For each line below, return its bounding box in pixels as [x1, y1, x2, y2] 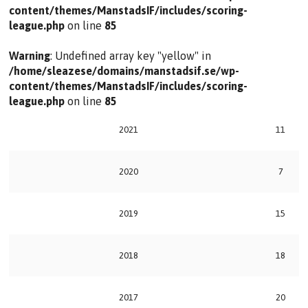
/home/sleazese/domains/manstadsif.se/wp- [9, 65, 240, 78]
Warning [9, 49, 51, 63]
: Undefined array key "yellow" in [50, 49, 212, 63]
